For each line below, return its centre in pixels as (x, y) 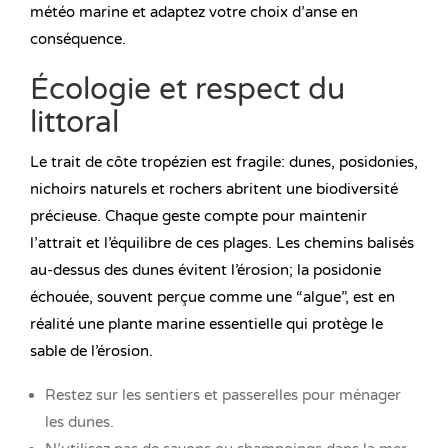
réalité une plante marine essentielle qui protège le (206, 324)
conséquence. (78, 39)
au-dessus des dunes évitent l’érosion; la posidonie (205, 270)
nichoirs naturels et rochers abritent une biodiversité (214, 189)
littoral (74, 123)
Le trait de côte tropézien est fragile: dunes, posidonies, (224, 162)
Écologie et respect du (187, 90)
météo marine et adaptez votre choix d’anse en (194, 12)
